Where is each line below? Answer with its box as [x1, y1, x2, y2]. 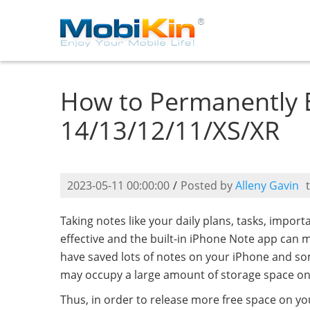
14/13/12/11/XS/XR [60, 113, 280, 147]
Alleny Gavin [235, 178, 299, 193]
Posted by [181, 178, 235, 193]
